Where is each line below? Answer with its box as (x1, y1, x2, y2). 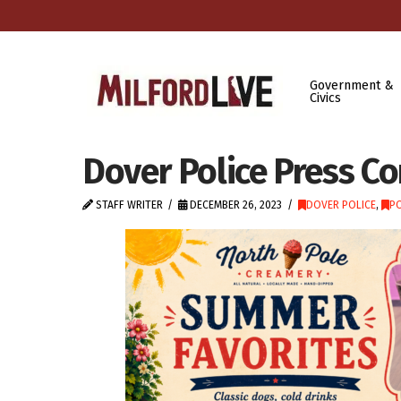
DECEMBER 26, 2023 (187, 199, 283, 211)
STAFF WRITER (93, 199, 163, 211)
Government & (309, 77, 394, 93)
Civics (309, 90, 341, 106)
